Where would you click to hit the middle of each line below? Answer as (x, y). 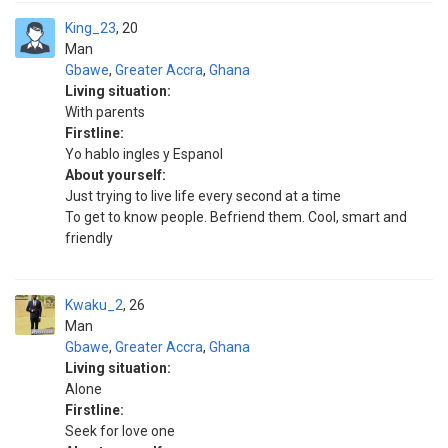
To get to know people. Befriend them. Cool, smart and (236, 217)
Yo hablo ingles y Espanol (144, 154)
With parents (105, 112)
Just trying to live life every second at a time (203, 196)
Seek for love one (120, 431)
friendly (89, 238)
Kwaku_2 (94, 305)
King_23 (90, 28)
